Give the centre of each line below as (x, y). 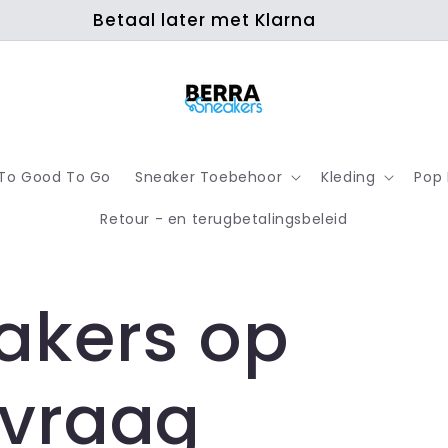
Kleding (348, 177)
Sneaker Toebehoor (209, 177)
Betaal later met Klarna (204, 20)
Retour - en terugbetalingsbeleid (224, 219)
